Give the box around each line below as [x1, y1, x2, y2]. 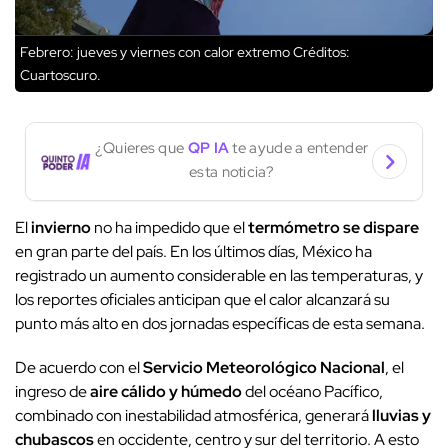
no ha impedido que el [91, 217, 248, 239]
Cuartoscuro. [20, 66, 101, 85]
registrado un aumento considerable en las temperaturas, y [15, 265, 423, 287]
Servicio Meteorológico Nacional [143, 357, 385, 379]
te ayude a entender [229, 137, 369, 158]
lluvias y [372, 405, 431, 427]
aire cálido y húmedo [90, 381, 242, 403]
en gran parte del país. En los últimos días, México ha [15, 241, 372, 263]
